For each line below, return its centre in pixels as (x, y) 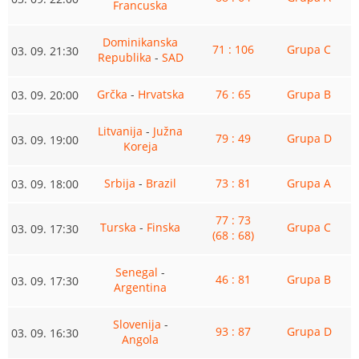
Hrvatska (161, 94)
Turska (118, 227)
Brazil (161, 183)
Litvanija (120, 131)
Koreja (140, 146)
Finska (163, 227)
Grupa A (309, 183)
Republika (124, 57)
